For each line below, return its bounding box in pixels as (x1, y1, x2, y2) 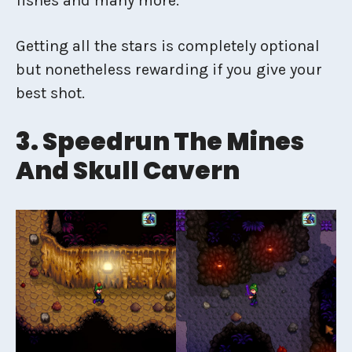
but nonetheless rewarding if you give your (16, 60, 322, 79)
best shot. (16, 83, 85, 102)
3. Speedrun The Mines (16, 123, 304, 159)
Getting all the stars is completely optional (16, 36, 320, 55)
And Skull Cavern (16, 152, 240, 188)
